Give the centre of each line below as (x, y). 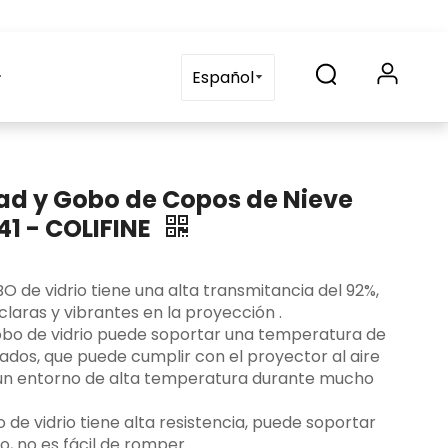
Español (223, 77)
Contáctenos (149, 76)
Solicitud (40, 76)
